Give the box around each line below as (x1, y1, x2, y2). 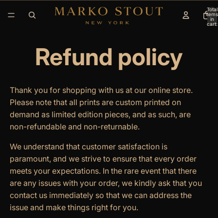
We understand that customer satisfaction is (10, 142, 167, 152)
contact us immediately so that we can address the (10, 190, 192, 200)
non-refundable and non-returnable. (10, 122, 140, 132)
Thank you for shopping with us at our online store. (10, 85, 193, 95)
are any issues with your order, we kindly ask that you (10, 178, 202, 188)
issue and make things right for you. (10, 202, 138, 213)
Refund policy (35, 42, 183, 72)
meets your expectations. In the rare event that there (10, 166, 197, 176)
